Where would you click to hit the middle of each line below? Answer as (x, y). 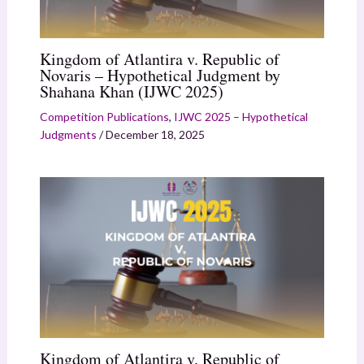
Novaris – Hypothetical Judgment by (160, 76)
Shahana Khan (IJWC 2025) (131, 92)
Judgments (68, 135)
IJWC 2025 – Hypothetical (240, 117)
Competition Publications (104, 117)
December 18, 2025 (155, 135)
